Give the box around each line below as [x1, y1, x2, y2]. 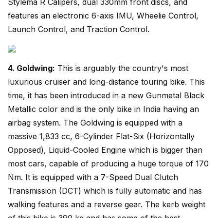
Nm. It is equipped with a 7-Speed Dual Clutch [8, 172, 178, 182]
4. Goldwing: [8, 63, 55, 73]
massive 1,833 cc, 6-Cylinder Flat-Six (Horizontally [8, 131, 195, 141]
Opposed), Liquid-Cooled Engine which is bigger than [8, 145, 202, 155]
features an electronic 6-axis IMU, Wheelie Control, [8, 10, 199, 20]
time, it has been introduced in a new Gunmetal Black [8, 90, 204, 100]
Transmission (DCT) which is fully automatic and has [8, 185, 202, 196]
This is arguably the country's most [55, 63, 188, 73]
